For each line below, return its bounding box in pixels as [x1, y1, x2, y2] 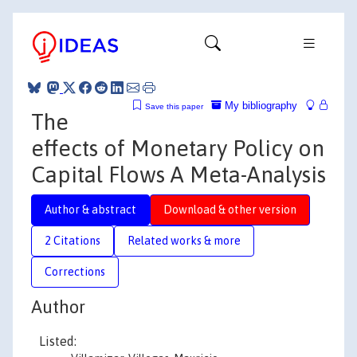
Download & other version [163, 202, 296, 216]
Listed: [39, 334, 76, 348]
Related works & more [127, 233, 241, 247]
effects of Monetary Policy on [31, 135, 324, 161]
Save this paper [145, 101, 203, 111]
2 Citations [45, 233, 100, 247]
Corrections [45, 265, 105, 278]
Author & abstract [45, 202, 136, 216]
